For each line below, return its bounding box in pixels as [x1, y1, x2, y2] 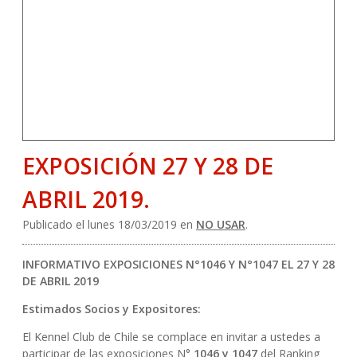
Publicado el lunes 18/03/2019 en [22, 217, 196, 232]
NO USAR [195, 217, 245, 232]
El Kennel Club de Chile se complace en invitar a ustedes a [22, 329, 320, 344]
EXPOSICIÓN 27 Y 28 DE [22, 151, 273, 181]
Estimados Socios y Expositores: [22, 301, 201, 316]
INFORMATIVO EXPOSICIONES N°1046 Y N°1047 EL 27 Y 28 [22, 257, 335, 272]
